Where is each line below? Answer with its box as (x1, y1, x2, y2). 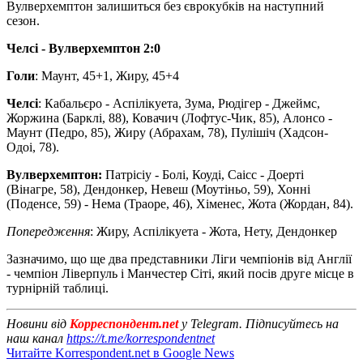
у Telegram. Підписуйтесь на (181, 316, 339, 331)
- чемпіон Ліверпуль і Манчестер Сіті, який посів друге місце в (6, 266, 354, 280)
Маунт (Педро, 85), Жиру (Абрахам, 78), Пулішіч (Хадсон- (6, 125, 328, 139)
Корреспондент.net (66, 316, 181, 331)
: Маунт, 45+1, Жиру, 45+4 (35, 68, 179, 83)
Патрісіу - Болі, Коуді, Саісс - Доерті (102, 167, 304, 181)
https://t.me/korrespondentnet (66, 331, 215, 345)
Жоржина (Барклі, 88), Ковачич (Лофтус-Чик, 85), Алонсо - (6, 110, 332, 125)
